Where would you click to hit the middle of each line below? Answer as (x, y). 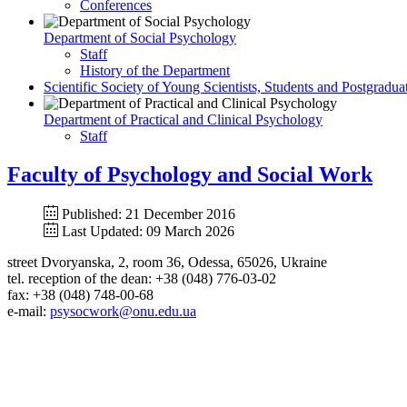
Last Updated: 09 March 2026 (148, 231)
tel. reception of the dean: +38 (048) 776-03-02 (142, 278)
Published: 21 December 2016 (149, 213)
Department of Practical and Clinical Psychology (183, 119)
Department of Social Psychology (140, 38)
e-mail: (29, 311)
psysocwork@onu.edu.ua (123, 311)
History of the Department (155, 70)
